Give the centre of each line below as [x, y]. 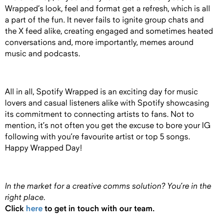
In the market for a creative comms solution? [85, 186]
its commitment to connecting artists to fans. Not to [99, 114]
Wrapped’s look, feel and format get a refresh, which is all [108, 9]
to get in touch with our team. [99, 208]
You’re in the [189, 186]
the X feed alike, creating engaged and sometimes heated [109, 31]
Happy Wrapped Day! [44, 148]
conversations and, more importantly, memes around [99, 43]
